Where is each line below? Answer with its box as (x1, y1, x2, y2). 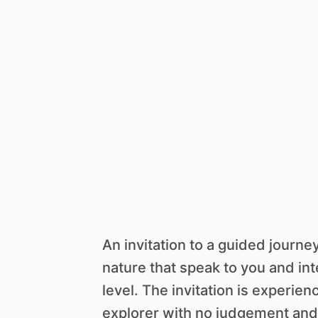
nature (102, 259, 146, 277)
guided (218, 236, 265, 254)
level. (102, 282, 138, 300)
